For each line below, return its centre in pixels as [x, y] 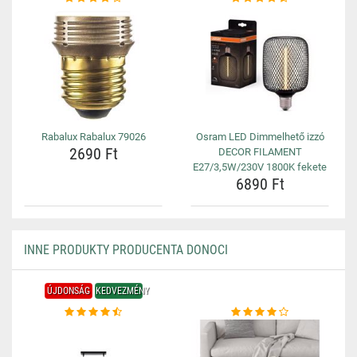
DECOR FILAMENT [260, 152]
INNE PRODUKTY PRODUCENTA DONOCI [126, 250]
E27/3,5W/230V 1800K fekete [260, 167]
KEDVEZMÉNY [122, 291]
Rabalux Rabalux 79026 [93, 137]
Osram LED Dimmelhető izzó [260, 137]
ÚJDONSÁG [68, 291]
